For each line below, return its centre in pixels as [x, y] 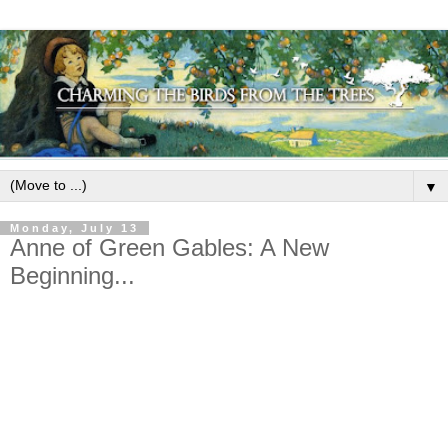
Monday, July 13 [74, 227]
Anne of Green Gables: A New [169, 247]
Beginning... [72, 275]
